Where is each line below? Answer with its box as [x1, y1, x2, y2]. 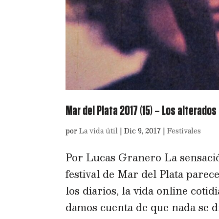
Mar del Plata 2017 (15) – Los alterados [66, 104, 217, 117]
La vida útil [79, 124, 118, 136]
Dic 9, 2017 [124, 124, 161, 136]
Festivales [167, 124, 201, 136]
